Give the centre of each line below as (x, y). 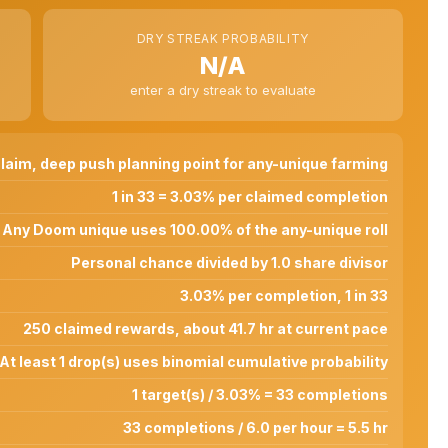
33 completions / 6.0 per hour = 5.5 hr (255, 427)
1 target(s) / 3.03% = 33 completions (260, 394)
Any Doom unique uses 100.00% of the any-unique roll (195, 229)
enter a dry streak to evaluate (222, 90)
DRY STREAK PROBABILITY (222, 38)
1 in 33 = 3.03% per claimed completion (250, 196)
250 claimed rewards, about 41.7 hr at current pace (205, 328)
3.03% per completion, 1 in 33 (284, 295)
